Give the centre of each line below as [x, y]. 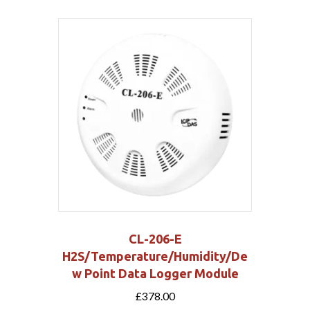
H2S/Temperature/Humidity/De [155, 256]
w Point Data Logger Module [155, 274]
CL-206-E [155, 239]
